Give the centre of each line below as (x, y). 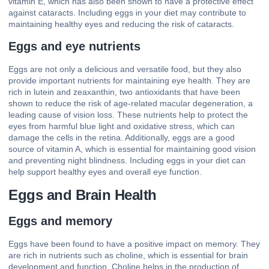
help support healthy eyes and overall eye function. (105, 172)
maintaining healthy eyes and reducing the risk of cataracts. (121, 24)
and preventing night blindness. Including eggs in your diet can (127, 161)
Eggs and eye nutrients (74, 47)
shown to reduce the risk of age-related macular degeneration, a (131, 104)
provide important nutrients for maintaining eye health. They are (129, 81)
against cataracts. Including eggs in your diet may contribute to (127, 12)
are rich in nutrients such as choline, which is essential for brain (128, 255)
